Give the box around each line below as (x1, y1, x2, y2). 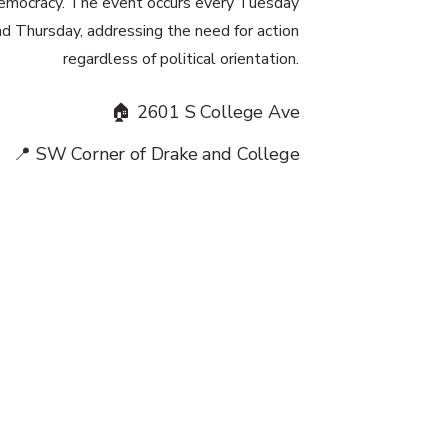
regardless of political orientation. (63, 48, 300, 70)
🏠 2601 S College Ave (111, 100, 300, 124)
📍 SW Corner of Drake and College (13, 142, 300, 166)
